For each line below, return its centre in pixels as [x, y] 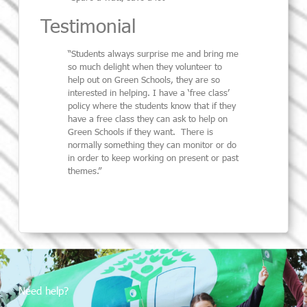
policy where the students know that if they [152, 106]
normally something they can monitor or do [152, 145]
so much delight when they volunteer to [145, 67]
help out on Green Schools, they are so [144, 80]
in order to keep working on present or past [153, 158]
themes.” [85, 171]
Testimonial [88, 25]
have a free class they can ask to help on [148, 119]
